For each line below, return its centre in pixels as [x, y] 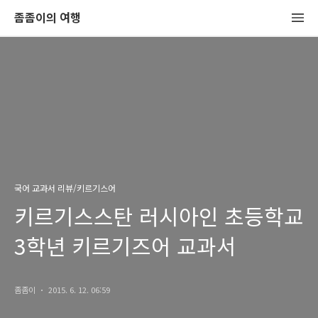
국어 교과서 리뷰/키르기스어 [65, 188]
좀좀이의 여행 [48, 17]
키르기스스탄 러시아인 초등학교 [159, 216]
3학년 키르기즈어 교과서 [125, 246]
